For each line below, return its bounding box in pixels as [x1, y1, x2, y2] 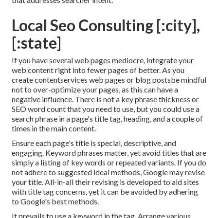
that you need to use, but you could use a [67, 104, 200, 114]
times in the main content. [12, 124, 96, 133]
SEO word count [12, 104, 67, 114]
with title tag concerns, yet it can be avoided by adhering [12, 187, 198, 197]
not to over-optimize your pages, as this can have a [12, 85, 178, 94]
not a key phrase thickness [103, 94, 190, 104]
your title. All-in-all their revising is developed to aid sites [12, 177, 199, 187]
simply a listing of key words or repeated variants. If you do [12, 158, 206, 167]
